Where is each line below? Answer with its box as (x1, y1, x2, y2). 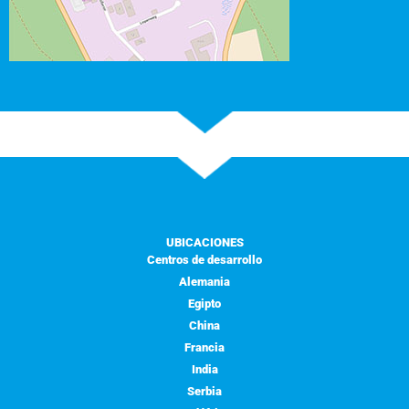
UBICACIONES (165, 235, 244, 249)
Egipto (188, 296, 221, 310)
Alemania (179, 274, 230, 288)
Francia (184, 340, 225, 354)
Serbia (187, 383, 222, 398)
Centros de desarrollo (147, 252, 262, 267)
